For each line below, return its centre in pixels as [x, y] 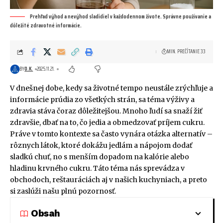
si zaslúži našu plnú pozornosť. [63, 191]
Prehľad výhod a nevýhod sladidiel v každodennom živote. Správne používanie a [120, 17]
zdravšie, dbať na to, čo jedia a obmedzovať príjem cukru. [107, 123]
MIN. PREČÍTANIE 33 [186, 52]
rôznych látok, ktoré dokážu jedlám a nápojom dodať [101, 146]
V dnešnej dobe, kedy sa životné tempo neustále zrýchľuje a [111, 88]
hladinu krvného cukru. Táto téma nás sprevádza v [97, 168]
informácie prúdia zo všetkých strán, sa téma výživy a [102, 100]
